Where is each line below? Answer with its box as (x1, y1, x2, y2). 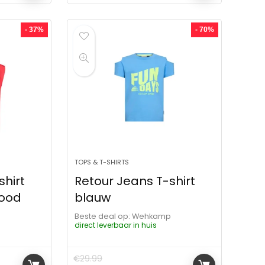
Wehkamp (139, 211, 172, 221)
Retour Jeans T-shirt (75, 172, 196, 189)
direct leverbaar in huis (75, 219, 157, 230)
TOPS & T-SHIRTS (75, 157, 130, 167)
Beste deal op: (75, 211, 131, 221)
